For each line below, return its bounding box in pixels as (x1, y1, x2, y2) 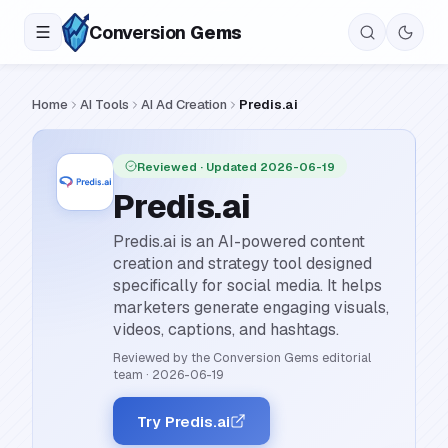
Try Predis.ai (137, 411, 230, 431)
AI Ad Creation (141, 96, 227, 113)
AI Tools (80, 96, 129, 113)
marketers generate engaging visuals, (113, 297, 389, 318)
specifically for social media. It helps (113, 275, 382, 296)
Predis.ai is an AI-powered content (113, 231, 365, 252)
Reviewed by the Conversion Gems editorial (113, 349, 371, 366)
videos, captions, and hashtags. (113, 319, 339, 340)
